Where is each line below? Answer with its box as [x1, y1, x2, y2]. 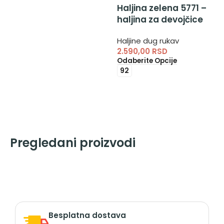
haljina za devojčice [117, 13, 203, 25]
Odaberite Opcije [117, 55, 177, 65]
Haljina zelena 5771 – [117, 1, 206, 14]
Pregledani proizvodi [10, 134, 135, 151]
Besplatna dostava [48, 209, 126, 220]
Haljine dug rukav [117, 35, 179, 46]
